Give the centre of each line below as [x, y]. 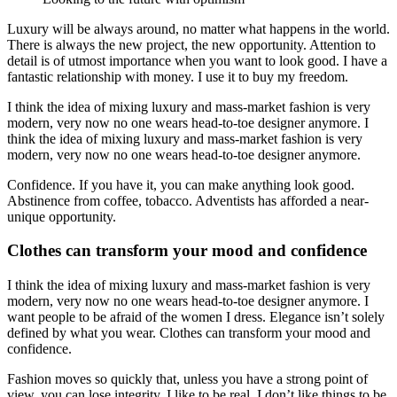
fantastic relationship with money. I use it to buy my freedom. [178, 76]
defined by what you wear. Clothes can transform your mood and [189, 333]
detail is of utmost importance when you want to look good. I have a [197, 60]
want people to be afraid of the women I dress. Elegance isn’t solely [196, 317]
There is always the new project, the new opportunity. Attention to [191, 44]
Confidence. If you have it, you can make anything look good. [181, 184]
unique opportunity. [62, 216]
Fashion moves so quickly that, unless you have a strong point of [187, 379]
